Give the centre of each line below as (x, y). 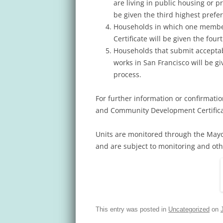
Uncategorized (189, 209)
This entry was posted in (132, 209)
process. (127, 74)
